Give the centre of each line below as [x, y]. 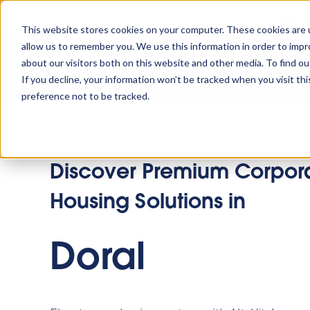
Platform [145, 67]
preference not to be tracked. [85, 95]
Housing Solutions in [148, 203]
